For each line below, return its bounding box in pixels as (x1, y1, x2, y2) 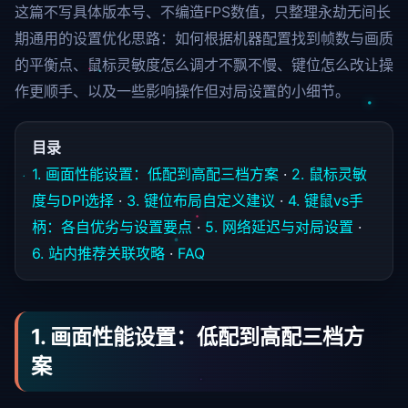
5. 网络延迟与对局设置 (205, 218, 353, 236)
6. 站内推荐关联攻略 (32, 244, 165, 262)
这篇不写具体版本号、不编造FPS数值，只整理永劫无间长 (15, 3, 391, 21)
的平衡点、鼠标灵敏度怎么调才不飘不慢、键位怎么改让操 (15, 56, 393, 74)
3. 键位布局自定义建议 (127, 191, 275, 209)
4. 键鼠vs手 (288, 191, 363, 209)
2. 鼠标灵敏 (291, 165, 367, 183)
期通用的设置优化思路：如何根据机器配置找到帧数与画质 (15, 29, 393, 47)
